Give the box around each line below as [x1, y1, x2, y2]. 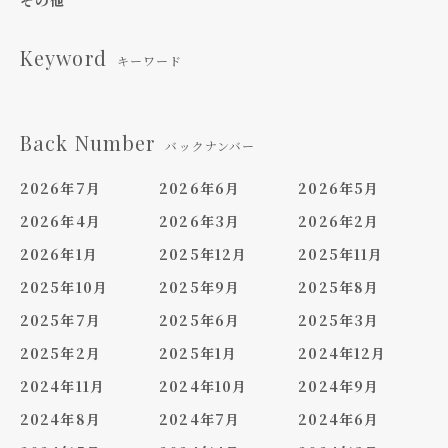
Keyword [20, 43, 107, 71]
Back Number [20, 128, 156, 156]
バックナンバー [165, 136, 256, 154]
